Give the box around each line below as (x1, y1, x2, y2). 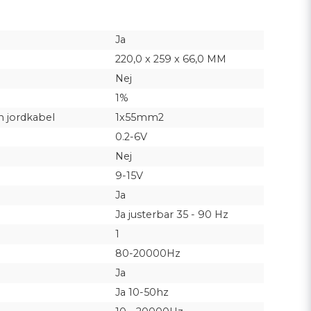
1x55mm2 (115, 111, 164, 124)
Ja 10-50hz (115, 286, 169, 299)
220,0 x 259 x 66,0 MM (115, 53, 226, 66)
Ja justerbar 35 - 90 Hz (115, 208, 228, 221)
